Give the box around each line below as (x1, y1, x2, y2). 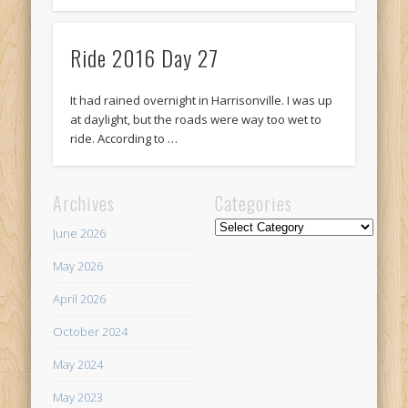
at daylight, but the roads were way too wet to (70, 111, 322, 127)
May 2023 (53, 389, 104, 406)
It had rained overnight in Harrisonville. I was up (70, 92, 333, 108)
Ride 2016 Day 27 (70, 41, 219, 74)
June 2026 (53, 225, 107, 242)
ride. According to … (70, 130, 178, 147)
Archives (53, 189, 116, 218)
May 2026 (53, 258, 104, 275)
